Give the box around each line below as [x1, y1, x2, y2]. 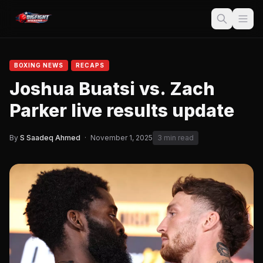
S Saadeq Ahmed [20, 133, 80, 142]
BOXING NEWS [14, 62, 63, 69]
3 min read [157, 133, 194, 142]
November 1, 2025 [90, 133, 153, 142]
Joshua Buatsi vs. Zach [9, 78, 215, 99]
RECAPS [76, 62, 104, 69]
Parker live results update [9, 100, 234, 121]
